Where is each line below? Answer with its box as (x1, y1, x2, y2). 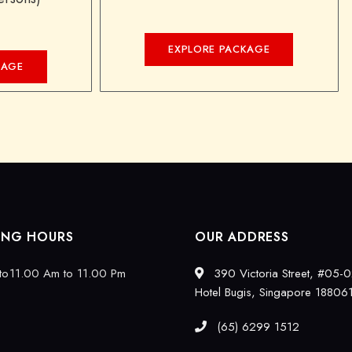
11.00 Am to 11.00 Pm (9, 265, 126, 282)
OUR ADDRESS (195, 228, 289, 246)
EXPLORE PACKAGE (168, 42, 270, 57)
